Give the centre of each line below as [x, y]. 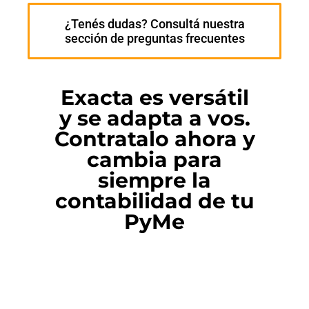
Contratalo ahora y [154, 139]
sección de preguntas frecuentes [154, 39]
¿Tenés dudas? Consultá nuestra [154, 24]
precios [39, 295]
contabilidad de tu [154, 201]
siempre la [154, 181]
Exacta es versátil [154, 98]
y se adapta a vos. [154, 119]
